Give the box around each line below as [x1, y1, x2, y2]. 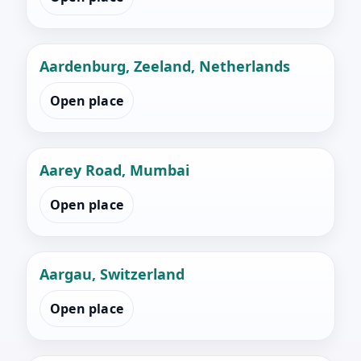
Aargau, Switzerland [39, 264, 185, 284]
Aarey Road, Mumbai [39, 160, 189, 180]
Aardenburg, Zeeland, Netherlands [39, 56, 290, 77]
